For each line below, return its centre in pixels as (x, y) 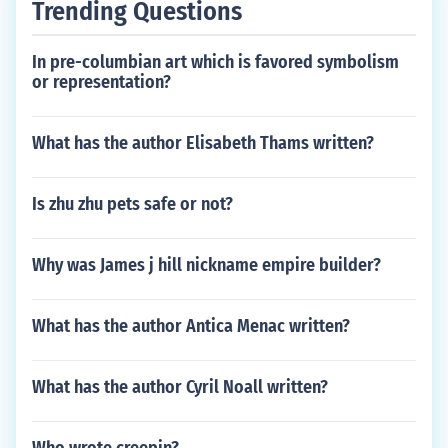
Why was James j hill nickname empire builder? (206, 265)
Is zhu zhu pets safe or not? (132, 204)
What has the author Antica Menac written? (191, 326)
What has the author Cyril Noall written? (180, 387)
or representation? (101, 82)
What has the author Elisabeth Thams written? (203, 143)
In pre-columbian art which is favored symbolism (215, 62)
